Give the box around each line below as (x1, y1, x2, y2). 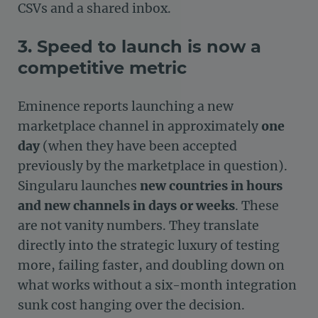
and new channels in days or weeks (18, 197, 235, 214)
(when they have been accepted (40, 138, 237, 154)
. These (235, 197, 279, 214)
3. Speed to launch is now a (18, 35, 261, 57)
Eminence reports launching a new (18, 98, 234, 114)
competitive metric (18, 57, 187, 78)
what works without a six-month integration (18, 277, 297, 293)
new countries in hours (140, 177, 283, 194)
